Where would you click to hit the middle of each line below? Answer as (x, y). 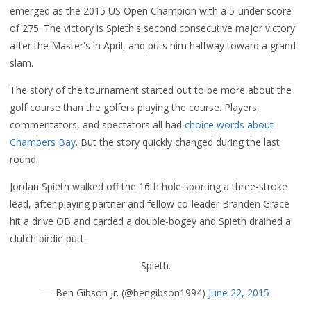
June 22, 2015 (238, 293)
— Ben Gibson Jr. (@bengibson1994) (125, 293)
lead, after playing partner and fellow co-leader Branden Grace (150, 204)
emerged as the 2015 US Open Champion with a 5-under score (151, 11)
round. (24, 159)
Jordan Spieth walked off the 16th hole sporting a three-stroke (149, 186)
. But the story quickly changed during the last (178, 142)
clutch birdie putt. (48, 238)
